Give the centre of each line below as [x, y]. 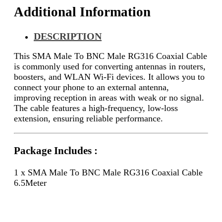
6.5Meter [30, 183]
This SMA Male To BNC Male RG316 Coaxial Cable [111, 56]
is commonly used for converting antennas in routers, [110, 67]
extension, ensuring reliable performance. [88, 119]
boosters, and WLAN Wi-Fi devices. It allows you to [109, 77]
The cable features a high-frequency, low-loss [96, 108]
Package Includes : [56, 150]
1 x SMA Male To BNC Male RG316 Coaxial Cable [108, 172]
